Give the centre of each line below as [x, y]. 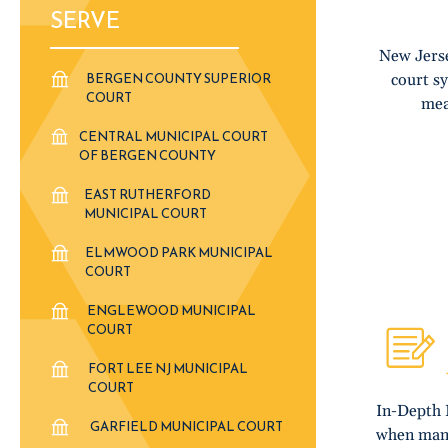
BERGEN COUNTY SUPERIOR [178, 78]
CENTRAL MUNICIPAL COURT [173, 136]
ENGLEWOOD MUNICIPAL [172, 310]
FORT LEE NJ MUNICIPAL [168, 368]
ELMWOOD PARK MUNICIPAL [179, 252]
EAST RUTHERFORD [148, 194]
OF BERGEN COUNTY [147, 155]
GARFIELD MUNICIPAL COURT [186, 426]
